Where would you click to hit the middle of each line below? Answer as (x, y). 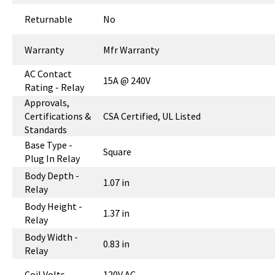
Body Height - (53, 206)
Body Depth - (52, 175)
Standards (46, 129)
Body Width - (51, 237)
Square (118, 151)
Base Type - (48, 145)
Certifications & (58, 116)
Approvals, (47, 102)
